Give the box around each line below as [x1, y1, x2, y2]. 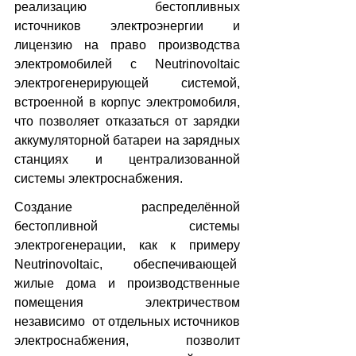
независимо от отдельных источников [14, 314, 240, 328]
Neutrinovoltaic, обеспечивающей [14, 257, 240, 271]
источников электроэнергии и [14, 18, 240, 33]
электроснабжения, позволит [14, 333, 240, 347]
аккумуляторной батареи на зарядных [14, 133, 240, 147]
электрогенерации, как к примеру [14, 238, 240, 252]
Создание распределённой [14, 199, 240, 214]
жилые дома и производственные [14, 276, 240, 290]
